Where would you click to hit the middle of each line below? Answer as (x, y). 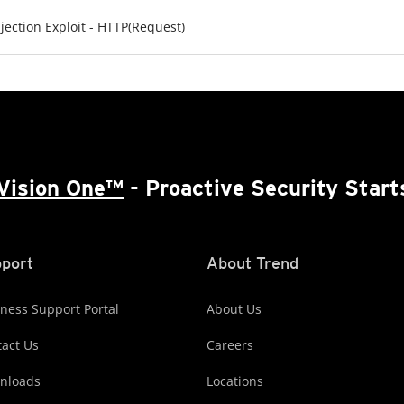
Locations (235, 381)
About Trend (252, 263)
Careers (230, 345)
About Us (234, 309)
